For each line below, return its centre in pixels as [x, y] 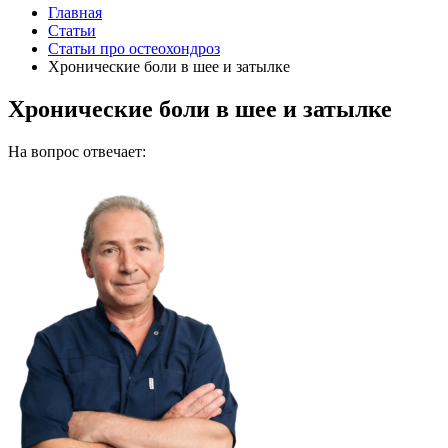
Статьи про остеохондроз [134, 48]
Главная [75, 12]
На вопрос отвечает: [77, 151]
